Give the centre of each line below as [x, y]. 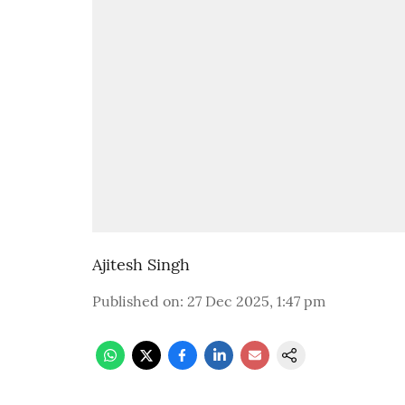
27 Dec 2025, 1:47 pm [256, 301]
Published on [136, 301]
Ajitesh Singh [141, 264]
